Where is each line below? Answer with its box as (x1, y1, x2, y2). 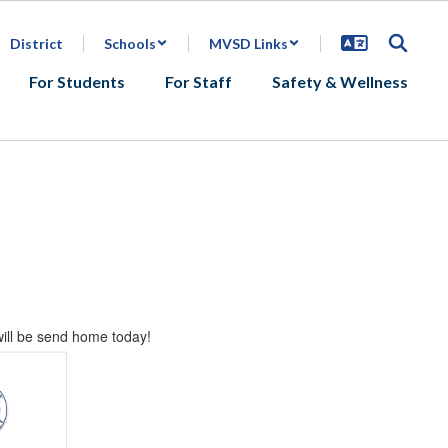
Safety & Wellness (272, 72, 408, 91)
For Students (29, 72, 125, 91)
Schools (104, 34, 156, 52)
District (10, 34, 63, 52)
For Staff (165, 72, 232, 91)
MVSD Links (209, 34, 288, 52)
